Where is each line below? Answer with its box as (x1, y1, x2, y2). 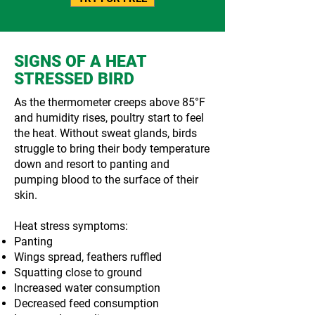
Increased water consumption (14, 281, 160, 295)
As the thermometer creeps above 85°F (14, 96, 205, 109)
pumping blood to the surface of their (14, 173, 198, 186)
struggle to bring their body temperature (14, 142, 210, 155)
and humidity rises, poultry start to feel (14, 111, 204, 124)
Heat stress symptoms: (14, 219, 128, 233)
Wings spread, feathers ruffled (14, 250, 162, 264)
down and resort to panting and (14, 157, 169, 171)
